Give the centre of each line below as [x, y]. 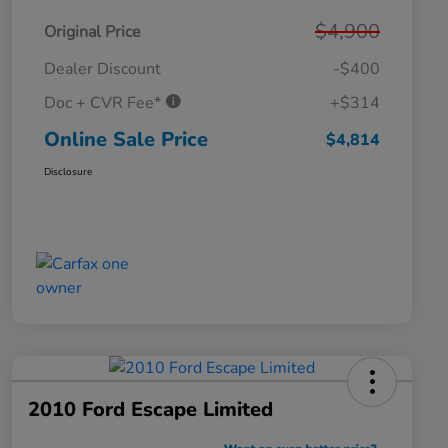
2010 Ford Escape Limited [150, 409]
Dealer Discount [102, 68]
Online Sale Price [126, 139]
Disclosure [68, 171]
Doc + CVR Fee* [104, 102]
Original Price [92, 31]
